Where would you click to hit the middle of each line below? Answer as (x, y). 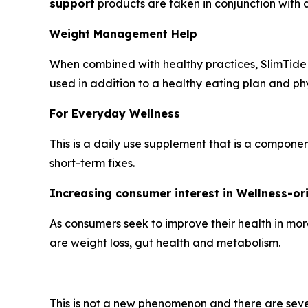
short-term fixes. (92, 163)
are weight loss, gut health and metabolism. (165, 243)
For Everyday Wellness (115, 114)
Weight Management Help (123, 34)
